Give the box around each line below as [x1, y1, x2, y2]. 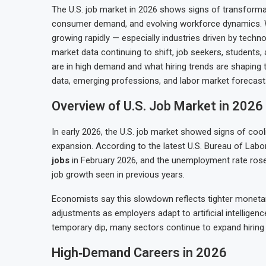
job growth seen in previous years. [52, 169, 185, 180]
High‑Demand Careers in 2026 [52, 245, 227, 260]
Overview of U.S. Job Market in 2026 [52, 99, 263, 113]
